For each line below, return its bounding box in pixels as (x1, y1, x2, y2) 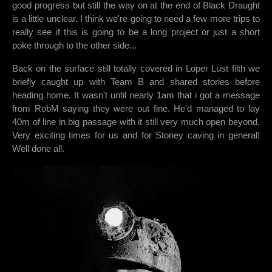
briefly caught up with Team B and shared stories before (12, 76, 260, 87)
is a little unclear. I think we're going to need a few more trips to (12, 13, 260, 24)
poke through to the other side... (12, 40, 137, 51)
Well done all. (12, 143, 64, 154)
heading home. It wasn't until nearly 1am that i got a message (12, 90, 260, 101)
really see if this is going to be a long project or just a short (12, 27, 260, 38)
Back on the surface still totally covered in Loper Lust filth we (12, 63, 260, 74)
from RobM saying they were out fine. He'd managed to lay (12, 103, 260, 114)
